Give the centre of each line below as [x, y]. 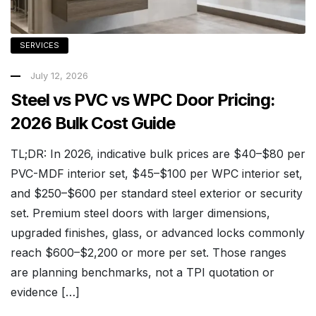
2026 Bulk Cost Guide [93, 123]
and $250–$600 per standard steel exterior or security [157, 194]
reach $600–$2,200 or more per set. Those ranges [148, 253]
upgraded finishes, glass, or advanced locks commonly [158, 233]
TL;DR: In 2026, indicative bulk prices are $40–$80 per [158, 154]
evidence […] [45, 292]
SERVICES [39, 45]
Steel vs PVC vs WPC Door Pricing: [143, 100]
